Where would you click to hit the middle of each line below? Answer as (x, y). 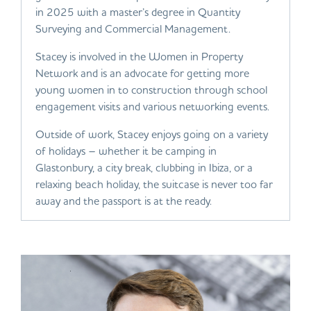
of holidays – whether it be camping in (126, 151)
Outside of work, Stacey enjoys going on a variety (152, 134)
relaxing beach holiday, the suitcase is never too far (154, 184)
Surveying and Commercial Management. (133, 28)
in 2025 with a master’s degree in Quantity (138, 12)
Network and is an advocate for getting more (142, 73)
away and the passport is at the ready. (124, 201)
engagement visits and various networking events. (152, 106)
